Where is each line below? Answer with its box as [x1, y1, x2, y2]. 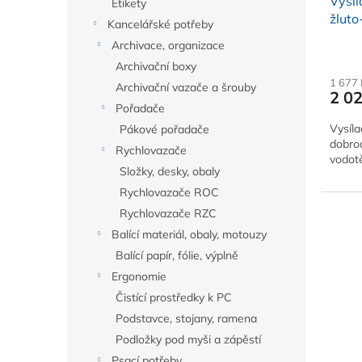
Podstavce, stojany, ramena [116, 311, 257, 326]
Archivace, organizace [112, 38, 225, 53]
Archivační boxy [116, 59, 196, 74]
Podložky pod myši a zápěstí [116, 332, 261, 347]
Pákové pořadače [120, 122, 209, 137]
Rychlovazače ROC [120, 185, 219, 200]
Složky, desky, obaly [120, 164, 220, 179]
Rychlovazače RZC [120, 206, 217, 221]
